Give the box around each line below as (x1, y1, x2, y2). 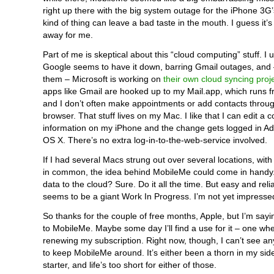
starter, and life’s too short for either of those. (43, 260, 217, 270)
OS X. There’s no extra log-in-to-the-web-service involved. (43, 135, 267, 145)
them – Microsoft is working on (43, 74, 163, 84)
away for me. (43, 30, 93, 40)
